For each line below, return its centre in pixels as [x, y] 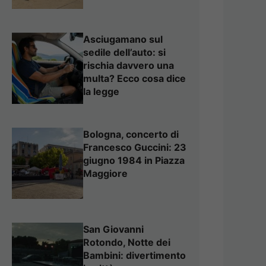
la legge [101, 91]
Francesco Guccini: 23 [135, 147]
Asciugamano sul [123, 39]
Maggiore [105, 173]
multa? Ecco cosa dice [134, 78]
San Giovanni [113, 229]
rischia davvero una [129, 65]
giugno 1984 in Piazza [134, 160]
